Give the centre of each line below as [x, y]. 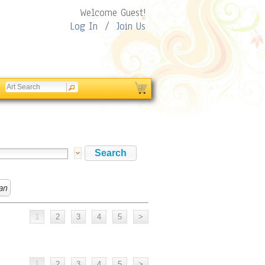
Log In [84, 26]
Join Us [131, 26]
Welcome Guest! [113, 13]
